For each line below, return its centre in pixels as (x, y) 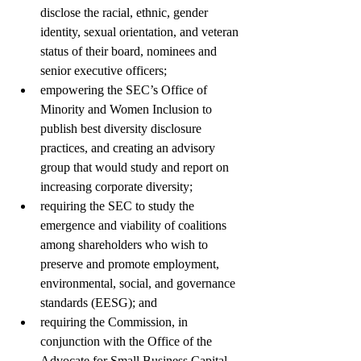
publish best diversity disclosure (122, 129)
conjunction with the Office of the (128, 341)
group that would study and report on (136, 167)
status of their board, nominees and (130, 51)
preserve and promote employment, (131, 264)
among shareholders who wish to (126, 245)
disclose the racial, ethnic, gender (126, 12)
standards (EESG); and (100, 303)
